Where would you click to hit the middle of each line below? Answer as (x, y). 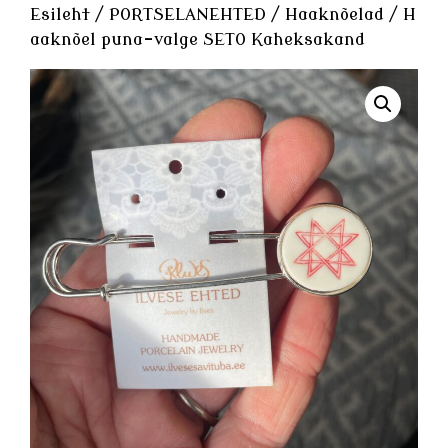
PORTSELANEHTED (187, 14)
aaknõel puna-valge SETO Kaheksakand (197, 39)
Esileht (60, 14)
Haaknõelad (334, 14)
